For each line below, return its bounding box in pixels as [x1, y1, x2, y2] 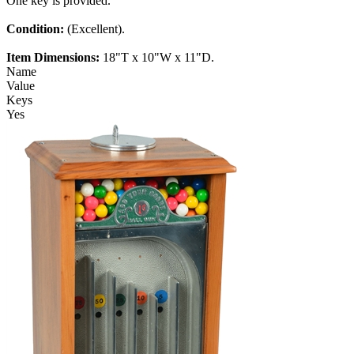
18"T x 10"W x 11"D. [103, 51, 214, 65]
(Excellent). [67, 22, 125, 36]
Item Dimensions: [6, 51, 103, 65]
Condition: [6, 22, 67, 36]
